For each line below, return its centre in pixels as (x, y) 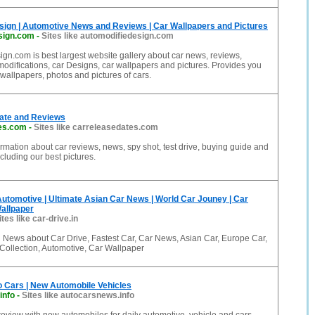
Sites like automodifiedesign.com (108, 36)
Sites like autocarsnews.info (78, 295)
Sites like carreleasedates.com (96, 127)
